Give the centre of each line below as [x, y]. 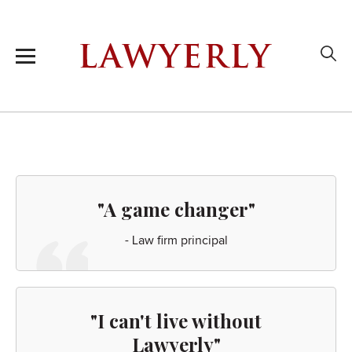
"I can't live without [176, 321]
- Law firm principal [176, 241]
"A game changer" [176, 209]
